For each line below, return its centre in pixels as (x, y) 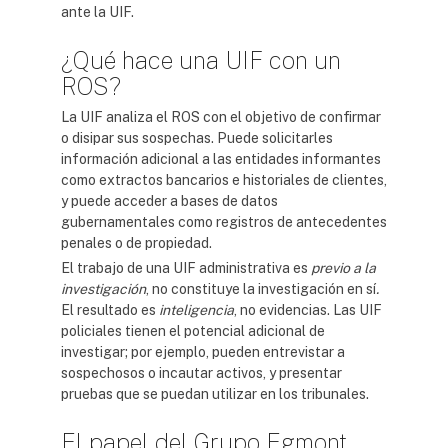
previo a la (343, 268)
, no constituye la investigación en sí (261, 289)
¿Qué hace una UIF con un (201, 60)
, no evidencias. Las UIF (308, 310)
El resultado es (110, 310)
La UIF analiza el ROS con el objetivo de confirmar (221, 117)
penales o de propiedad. (136, 243)
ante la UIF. (97, 12)
